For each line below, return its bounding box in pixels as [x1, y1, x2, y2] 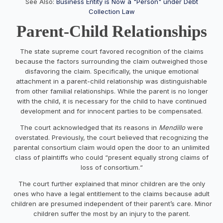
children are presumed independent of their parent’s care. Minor [11, 199, 212, 208]
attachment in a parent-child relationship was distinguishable [16, 77, 207, 85]
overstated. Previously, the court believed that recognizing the [14, 133, 209, 141]
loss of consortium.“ [80, 163, 143, 171]
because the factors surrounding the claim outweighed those [15, 57, 208, 65]
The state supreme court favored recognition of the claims [19, 47, 204, 55]
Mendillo [159, 123, 187, 131]
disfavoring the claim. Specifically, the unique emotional [24, 67, 199, 75]
